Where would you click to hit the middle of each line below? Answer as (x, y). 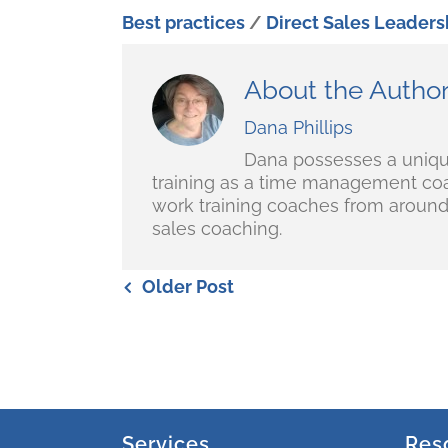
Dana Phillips (298, 127)
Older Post (188, 286)
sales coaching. (217, 228)
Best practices (183, 22)
